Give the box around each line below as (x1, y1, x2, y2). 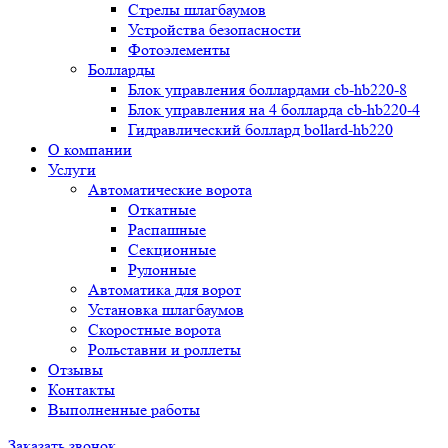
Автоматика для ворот (88, 280, 241, 299)
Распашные (128, 220, 206, 239)
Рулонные (128, 260, 196, 279)
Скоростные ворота (88, 320, 221, 339)
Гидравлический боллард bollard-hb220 (128, 120, 393, 139)
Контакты (48, 380, 115, 399)
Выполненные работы (48, 400, 200, 419)
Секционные (128, 240, 216, 259)
